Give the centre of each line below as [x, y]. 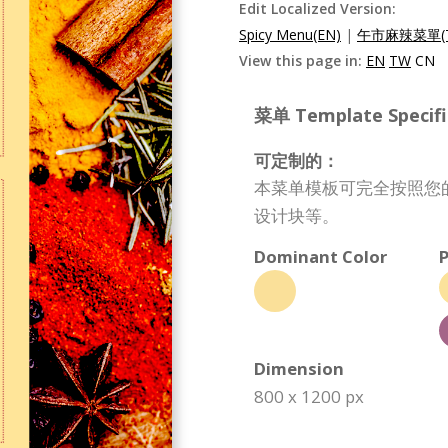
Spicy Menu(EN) [290, 34]
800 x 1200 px [309, 396]
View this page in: [302, 60]
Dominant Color [320, 256]
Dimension [299, 368]
